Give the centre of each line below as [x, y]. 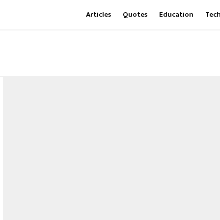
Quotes [135, 14]
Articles [98, 14]
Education [176, 14]
